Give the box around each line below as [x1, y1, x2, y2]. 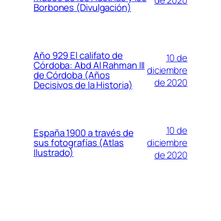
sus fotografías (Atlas [34, 136, 124, 149]
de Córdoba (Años [34, 69, 110, 82]
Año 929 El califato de [34, 49, 123, 62]
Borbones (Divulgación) [34, 1, 131, 14]
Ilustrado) [34, 146, 74, 159]
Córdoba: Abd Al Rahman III [34, 59, 145, 72]
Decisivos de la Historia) [34, 78, 133, 92]
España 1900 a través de [34, 126, 134, 140]
